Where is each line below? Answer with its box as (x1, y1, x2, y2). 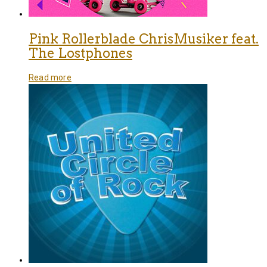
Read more (29, 72, 72, 82)
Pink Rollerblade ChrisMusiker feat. (29, 30, 259, 46)
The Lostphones (29, 45, 132, 61)
